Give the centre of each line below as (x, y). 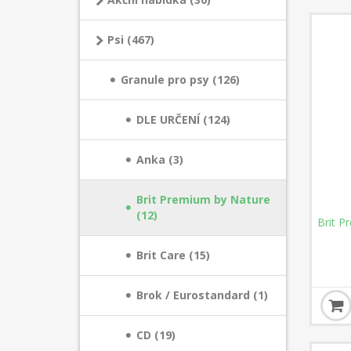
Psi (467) (131, 40)
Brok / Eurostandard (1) (202, 295)
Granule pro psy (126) (180, 80)
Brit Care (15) (173, 255)
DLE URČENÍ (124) (183, 119)
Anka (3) (160, 159)
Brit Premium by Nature (203, 199)
